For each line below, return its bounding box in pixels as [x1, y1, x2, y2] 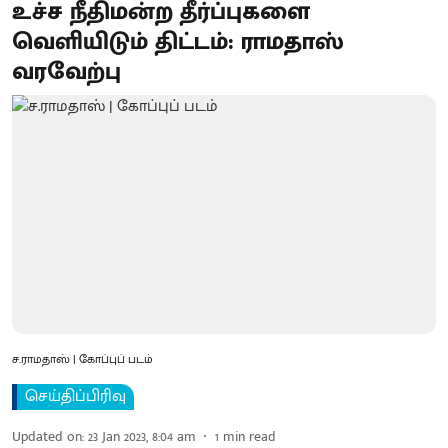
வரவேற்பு [12, 52, 121, 92]
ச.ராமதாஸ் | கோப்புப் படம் [12, 348, 153, 369]
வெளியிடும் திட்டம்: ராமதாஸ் [12, 22, 344, 62]
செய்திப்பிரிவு [25, 382, 126, 410]
